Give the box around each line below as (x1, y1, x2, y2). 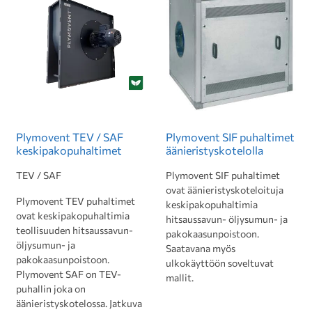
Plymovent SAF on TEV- (16, 268, 121, 280)
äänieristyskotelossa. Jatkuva (16, 297, 142, 309)
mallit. (166, 272, 194, 283)
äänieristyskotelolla (166, 143, 263, 157)
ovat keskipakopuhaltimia (16, 210, 130, 221)
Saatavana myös (166, 242, 235, 254)
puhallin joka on (16, 283, 86, 295)
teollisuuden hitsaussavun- (16, 224, 133, 236)
